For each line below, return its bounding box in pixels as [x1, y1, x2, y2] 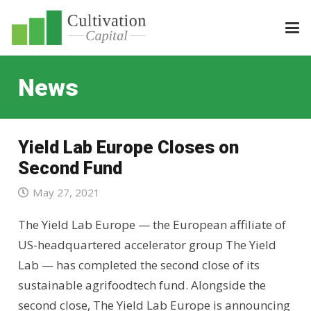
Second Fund [17, 157, 122, 178]
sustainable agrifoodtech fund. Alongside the [17, 277, 266, 294]
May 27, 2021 [32, 185, 100, 200]
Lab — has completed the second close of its [17, 257, 260, 274]
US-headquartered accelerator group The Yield [17, 237, 276, 253]
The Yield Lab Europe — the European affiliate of [17, 217, 286, 233]
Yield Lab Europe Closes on [17, 136, 239, 158]
